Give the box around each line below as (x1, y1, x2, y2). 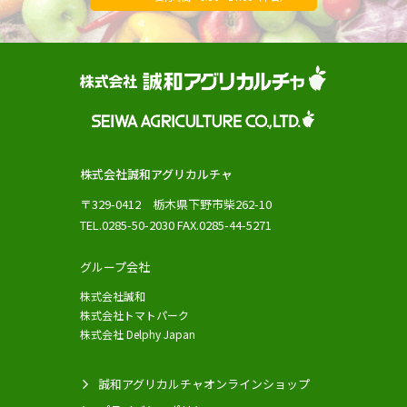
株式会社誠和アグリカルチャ (80, 165, 233, 184)
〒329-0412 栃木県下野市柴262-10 (80, 195, 272, 213)
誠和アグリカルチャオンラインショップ (98, 375, 310, 393)
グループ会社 (80, 258, 150, 276)
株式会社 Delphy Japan (80, 326, 195, 342)
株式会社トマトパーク (80, 307, 189, 323)
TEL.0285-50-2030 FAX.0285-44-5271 (80, 216, 272, 234)
